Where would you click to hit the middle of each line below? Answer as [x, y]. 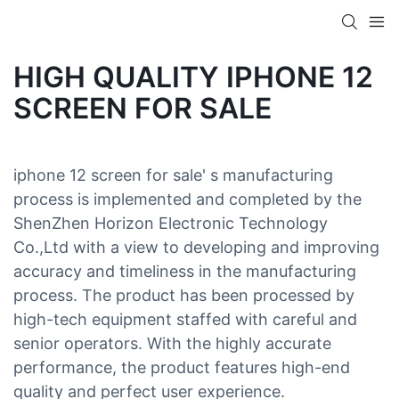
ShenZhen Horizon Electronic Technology [171, 223]
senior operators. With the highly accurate [172, 343]
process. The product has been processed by [184, 295]
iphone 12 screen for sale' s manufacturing [173, 175]
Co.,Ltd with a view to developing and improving [196, 247]
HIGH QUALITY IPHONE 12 [193, 77]
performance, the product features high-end [182, 367]
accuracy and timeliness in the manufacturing [185, 271]
